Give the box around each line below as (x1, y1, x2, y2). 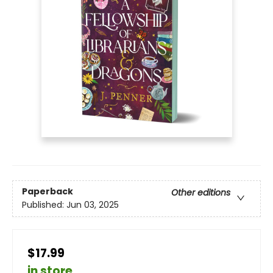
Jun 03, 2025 (66, 199, 119, 211)
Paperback (22, 185, 73, 198)
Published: (22, 199, 66, 211)
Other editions (171, 186, 230, 199)
